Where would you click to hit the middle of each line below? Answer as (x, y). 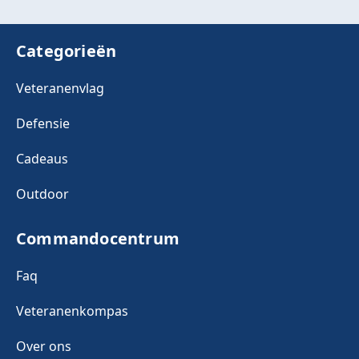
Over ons (44, 347)
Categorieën (67, 51)
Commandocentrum (98, 239)
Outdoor (42, 194)
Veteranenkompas (72, 311)
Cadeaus (42, 159)
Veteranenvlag (60, 89)
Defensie (43, 124)
